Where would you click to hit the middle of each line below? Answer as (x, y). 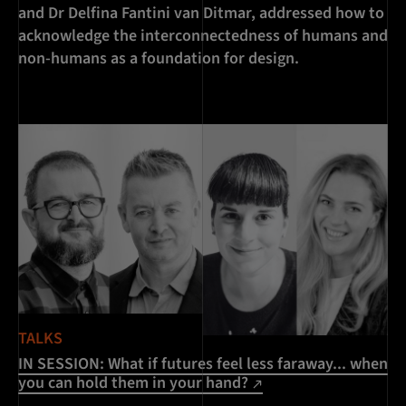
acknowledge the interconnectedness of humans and (203, 36)
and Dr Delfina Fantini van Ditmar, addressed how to (201, 14)
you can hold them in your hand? (135, 382)
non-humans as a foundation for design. (159, 59)
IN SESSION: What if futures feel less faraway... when (203, 363)
